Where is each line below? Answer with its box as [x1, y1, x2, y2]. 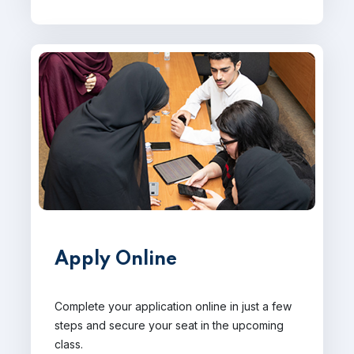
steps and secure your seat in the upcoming [55, 318, 284, 332]
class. [55, 337, 83, 351]
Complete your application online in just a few [55, 299, 292, 313]
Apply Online [55, 250, 177, 269]
